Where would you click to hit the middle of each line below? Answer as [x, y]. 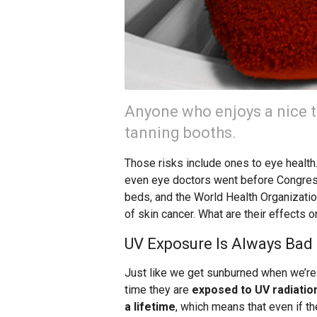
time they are [158, 290]
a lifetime [150, 307]
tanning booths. [180, 133]
